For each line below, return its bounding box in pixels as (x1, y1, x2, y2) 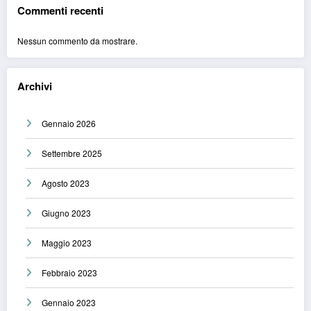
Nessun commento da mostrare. (17, 34, 137, 47)
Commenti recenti (17, 3, 103, 19)
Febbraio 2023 (42, 267, 97, 279)
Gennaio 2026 (42, 117, 96, 130)
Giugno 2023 (42, 207, 91, 219)
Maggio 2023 (42, 237, 92, 249)
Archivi (17, 78, 52, 94)
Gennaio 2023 (42, 296, 96, 309)
